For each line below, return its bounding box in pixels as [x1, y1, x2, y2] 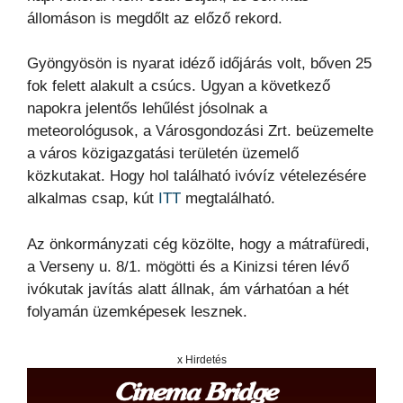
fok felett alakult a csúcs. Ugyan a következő [27, 77, 330, 95]
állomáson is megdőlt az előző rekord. [27, 9, 282, 27]
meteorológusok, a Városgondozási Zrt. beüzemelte [27, 122, 373, 140]
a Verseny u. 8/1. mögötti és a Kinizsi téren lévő [27, 257, 349, 275]
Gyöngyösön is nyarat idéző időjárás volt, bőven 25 [27, 55, 372, 73]
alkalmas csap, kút [27, 190, 158, 208]
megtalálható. [181, 190, 275, 208]
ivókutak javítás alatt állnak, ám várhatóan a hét [27, 280, 349, 298]
